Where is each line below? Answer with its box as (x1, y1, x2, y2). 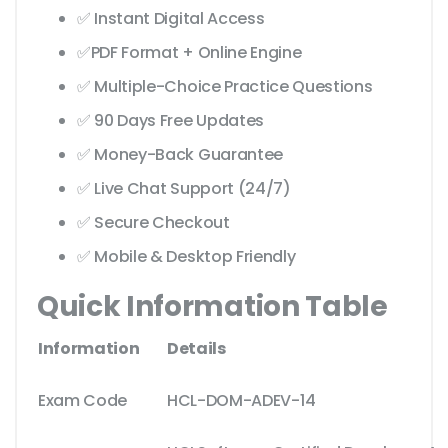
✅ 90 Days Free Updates (77, 109, 264, 133)
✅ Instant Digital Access (77, 7, 265, 31)
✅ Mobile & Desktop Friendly (77, 245, 296, 269)
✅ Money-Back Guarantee (77, 143, 283, 167)
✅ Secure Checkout (77, 211, 230, 235)
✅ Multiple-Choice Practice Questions (77, 75, 373, 99)
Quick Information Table (37, 287, 388, 327)
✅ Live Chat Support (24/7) (77, 177, 291, 201)
